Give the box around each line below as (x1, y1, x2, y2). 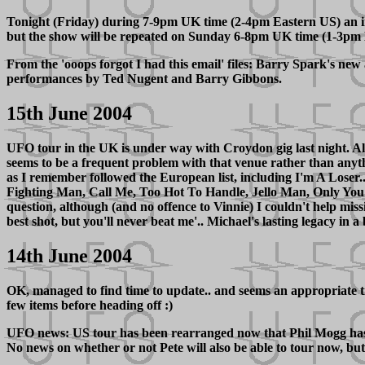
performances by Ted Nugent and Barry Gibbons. (7, 71, 282, 86)
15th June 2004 (7, 102, 132, 124)
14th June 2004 (7, 244, 132, 266)
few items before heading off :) (7, 297, 173, 312)
